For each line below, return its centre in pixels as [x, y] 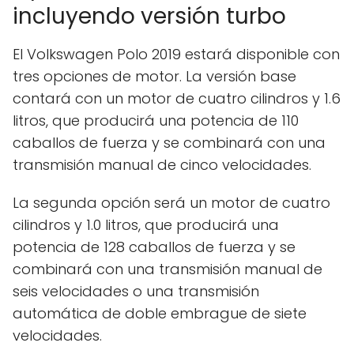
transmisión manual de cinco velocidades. [162, 164]
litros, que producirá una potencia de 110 [156, 120]
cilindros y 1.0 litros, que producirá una [146, 224]
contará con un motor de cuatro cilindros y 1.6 [177, 98]
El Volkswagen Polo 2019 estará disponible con [176, 54]
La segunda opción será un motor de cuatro [171, 202]
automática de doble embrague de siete [160, 313]
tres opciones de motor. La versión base [154, 76]
